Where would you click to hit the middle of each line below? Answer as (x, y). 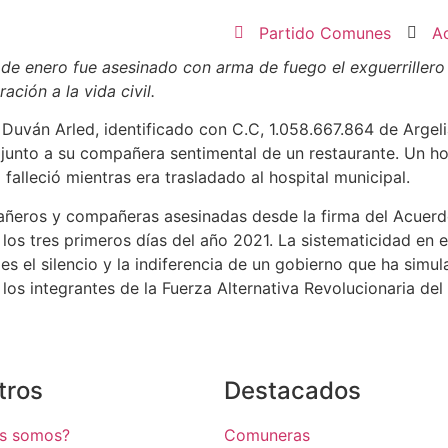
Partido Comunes (325, 33)
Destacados (292, 391)
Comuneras (267, 435)
